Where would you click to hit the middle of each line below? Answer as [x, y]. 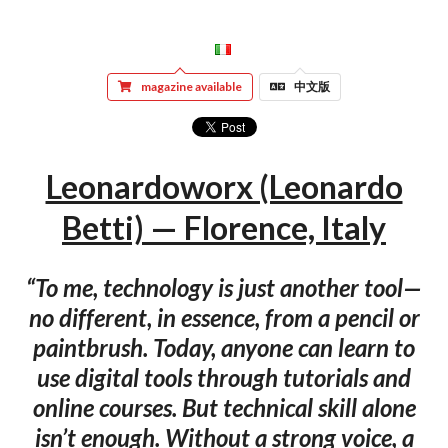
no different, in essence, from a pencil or [224, 317]
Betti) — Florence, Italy [224, 228]
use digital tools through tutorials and [224, 377]
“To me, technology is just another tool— [224, 287]
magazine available [191, 86]
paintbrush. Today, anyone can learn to [224, 347]
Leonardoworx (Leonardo [224, 187]
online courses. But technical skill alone [224, 407]
